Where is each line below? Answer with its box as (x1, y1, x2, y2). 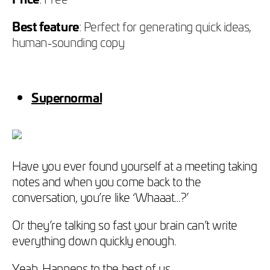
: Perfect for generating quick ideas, (78, 16, 251, 35)
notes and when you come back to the (12, 171, 201, 190)
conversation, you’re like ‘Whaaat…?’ (12, 187, 192, 206)
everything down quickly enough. (12, 230, 177, 249)
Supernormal (31, 87, 102, 106)
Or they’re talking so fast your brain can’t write (12, 215, 237, 233)
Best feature (12, 16, 79, 35)
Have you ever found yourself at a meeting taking (12, 155, 257, 174)
